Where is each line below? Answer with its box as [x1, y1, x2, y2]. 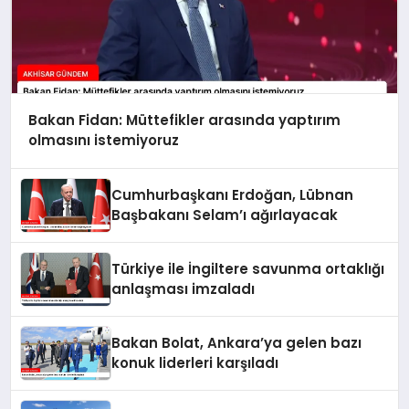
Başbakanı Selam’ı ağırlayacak [111, 205, 339, 225]
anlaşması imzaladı [111, 279, 256, 299]
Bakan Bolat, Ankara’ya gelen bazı [111, 333, 362, 352]
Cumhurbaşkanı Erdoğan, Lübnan [111, 185, 354, 204]
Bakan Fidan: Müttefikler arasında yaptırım [27, 110, 341, 131]
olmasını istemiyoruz [27, 131, 179, 151]
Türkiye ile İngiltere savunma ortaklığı [111, 259, 385, 278]
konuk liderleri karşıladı [111, 353, 279, 372]
